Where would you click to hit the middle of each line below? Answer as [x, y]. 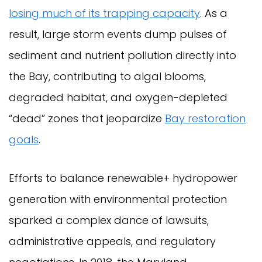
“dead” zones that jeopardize [87, 119]
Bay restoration [205, 119]
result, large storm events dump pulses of [118, 35]
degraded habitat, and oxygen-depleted [118, 98]
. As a [214, 13]
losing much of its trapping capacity [104, 13]
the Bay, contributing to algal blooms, [107, 77]
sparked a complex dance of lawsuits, [109, 220]
